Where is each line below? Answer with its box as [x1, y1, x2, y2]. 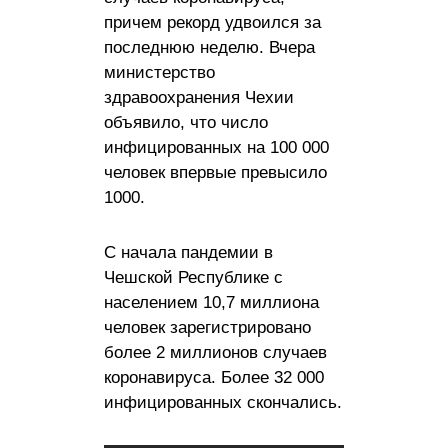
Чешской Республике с [104, 267, 283, 287]
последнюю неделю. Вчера [104, 37, 315, 57]
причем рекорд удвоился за [104, 12, 321, 32]
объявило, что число [104, 112, 268, 132]
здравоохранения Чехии [104, 87, 294, 107]
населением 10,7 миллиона [104, 292, 319, 312]
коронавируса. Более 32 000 [104, 367, 324, 387]
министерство [104, 62, 215, 82]
